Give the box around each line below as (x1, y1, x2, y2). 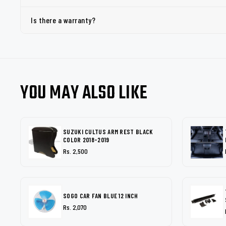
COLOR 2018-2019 (63, 136, 109, 144)
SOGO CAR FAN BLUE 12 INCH (63, 191, 138, 200)
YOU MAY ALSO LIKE (20, 79, 148, 108)
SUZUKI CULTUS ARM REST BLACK (63, 128, 153, 136)
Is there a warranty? (31, 15, 95, 25)
